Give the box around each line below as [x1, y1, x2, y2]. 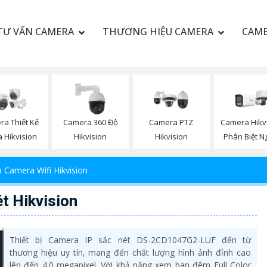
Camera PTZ [149, 117, 194, 128]
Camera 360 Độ [63, 117, 118, 128]
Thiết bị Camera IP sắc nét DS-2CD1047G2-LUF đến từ [9, 234, 251, 246]
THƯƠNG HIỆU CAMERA [102, 25, 213, 38]
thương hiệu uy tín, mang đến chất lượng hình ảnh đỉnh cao [9, 247, 251, 259]
